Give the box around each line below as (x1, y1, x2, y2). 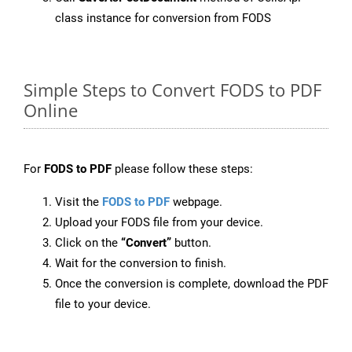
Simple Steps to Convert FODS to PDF (24, 78, 321, 102)
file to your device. (55, 297, 151, 312)
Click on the (55, 236, 121, 251)
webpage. (170, 195, 222, 210)
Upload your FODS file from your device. (55, 215, 263, 230)
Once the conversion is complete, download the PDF (55, 277, 328, 291)
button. (171, 236, 211, 251)
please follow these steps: (112, 162, 253, 177)
